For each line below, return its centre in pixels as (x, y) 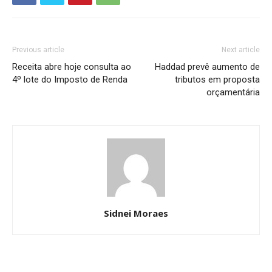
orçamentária (233, 93)
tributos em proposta (217, 80)
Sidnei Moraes (136, 213)
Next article (241, 50)
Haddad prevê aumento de (207, 67)
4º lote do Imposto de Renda (70, 80)
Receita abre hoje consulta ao (72, 67)
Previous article (38, 50)
